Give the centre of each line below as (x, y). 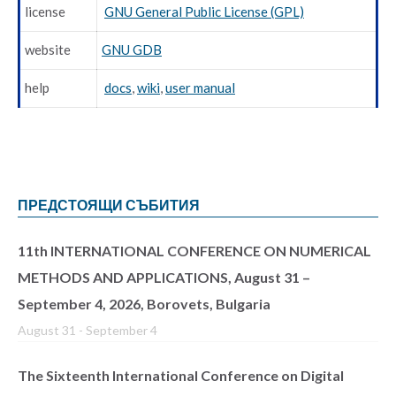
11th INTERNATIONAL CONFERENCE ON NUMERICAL (194, 250)
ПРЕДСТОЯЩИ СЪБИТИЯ (109, 204)
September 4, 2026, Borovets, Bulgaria (144, 303)
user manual (200, 87)
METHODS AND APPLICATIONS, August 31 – (164, 277)
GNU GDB (132, 49)
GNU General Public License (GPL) (204, 11)
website (48, 49)
